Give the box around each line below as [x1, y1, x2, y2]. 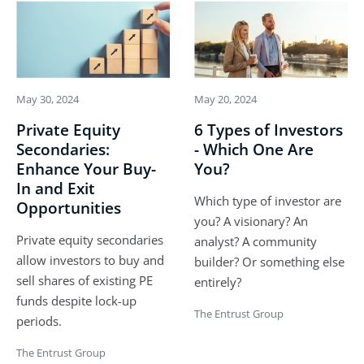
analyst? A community [194, 232, 317, 249]
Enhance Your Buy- [16, 158, 156, 180]
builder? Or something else [194, 253, 344, 270]
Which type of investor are [194, 192, 341, 209]
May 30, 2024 [16, 91, 79, 106]
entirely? [194, 273, 241, 290]
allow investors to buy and [16, 251, 164, 268]
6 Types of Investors [194, 119, 343, 141]
